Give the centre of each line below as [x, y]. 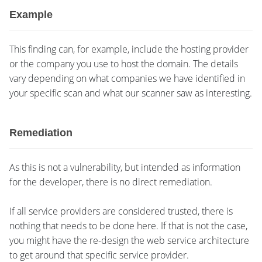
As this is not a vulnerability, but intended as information [125, 167]
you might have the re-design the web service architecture [129, 240]
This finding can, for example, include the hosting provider [129, 49]
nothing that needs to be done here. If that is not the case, [128, 226]
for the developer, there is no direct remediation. [111, 182]
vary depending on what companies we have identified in [127, 78]
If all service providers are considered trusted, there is [121, 211]
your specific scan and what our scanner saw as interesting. [131, 93]
